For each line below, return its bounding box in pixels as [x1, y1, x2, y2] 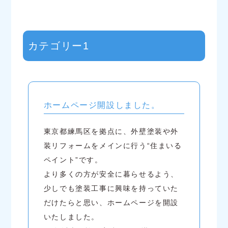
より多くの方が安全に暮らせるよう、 [43, 170, 179, 179]
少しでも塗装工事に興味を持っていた [43, 184, 179, 193]
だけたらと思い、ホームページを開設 [43, 198, 179, 207]
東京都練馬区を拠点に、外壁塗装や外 [43, 127, 179, 136]
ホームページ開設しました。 [43, 101, 160, 110]
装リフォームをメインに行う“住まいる [43, 141, 182, 150]
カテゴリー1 [27, 40, 90, 52]
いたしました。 [43, 213, 99, 221]
